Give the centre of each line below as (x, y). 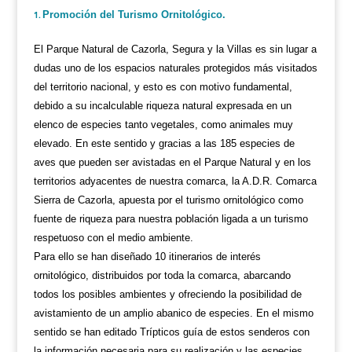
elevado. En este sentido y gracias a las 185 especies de (164, 143)
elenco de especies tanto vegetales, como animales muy (163, 125)
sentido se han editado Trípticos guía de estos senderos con (171, 332)
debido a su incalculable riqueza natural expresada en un (162, 106)
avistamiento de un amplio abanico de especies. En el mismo (173, 313)
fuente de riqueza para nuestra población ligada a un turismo (170, 219)
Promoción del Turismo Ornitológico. (134, 15)
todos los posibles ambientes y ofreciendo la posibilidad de (167, 294)
